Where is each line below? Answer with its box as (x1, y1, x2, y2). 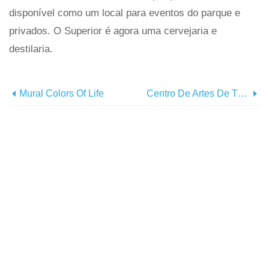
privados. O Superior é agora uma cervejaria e (9, 25, 217, 37)
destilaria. (9, 43, 53, 55)
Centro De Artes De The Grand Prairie (147, 88, 238, 98)
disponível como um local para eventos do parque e (9, 7, 240, 19)
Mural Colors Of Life (19, 88, 104, 98)
